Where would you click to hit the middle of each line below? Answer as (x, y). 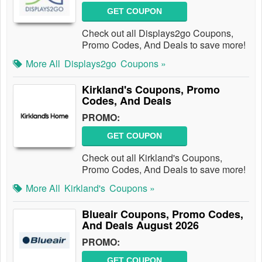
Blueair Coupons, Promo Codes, (163, 214)
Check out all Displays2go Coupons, (158, 33)
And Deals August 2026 (140, 225)
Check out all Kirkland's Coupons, (152, 158)
